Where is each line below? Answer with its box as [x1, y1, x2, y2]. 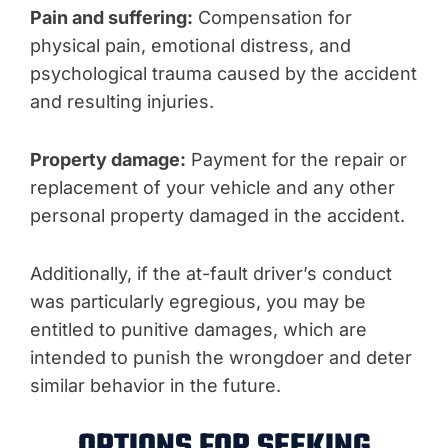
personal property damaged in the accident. [30, 205, 405, 226]
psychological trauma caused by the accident [30, 63, 417, 84]
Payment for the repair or [186, 149, 407, 170]
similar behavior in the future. [30, 375, 281, 396]
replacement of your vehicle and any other [30, 177, 395, 198]
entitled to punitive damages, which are [30, 319, 367, 340]
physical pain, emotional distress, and [30, 35, 351, 56]
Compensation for [193, 7, 352, 28]
